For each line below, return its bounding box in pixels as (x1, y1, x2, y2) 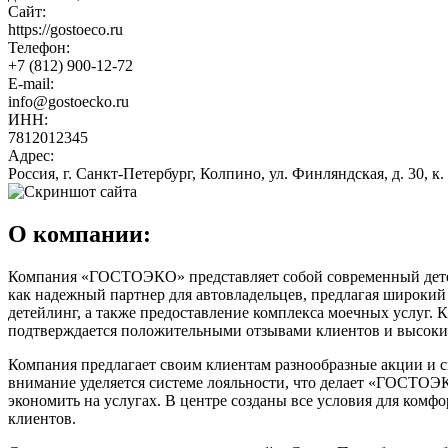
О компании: (8, 220, 151, 247)
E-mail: (8, 74, 54, 92)
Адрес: (8, 146, 54, 164)
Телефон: (8, 38, 70, 56)
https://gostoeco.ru (8, 20, 123, 38)
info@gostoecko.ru (8, 92, 129, 110)
